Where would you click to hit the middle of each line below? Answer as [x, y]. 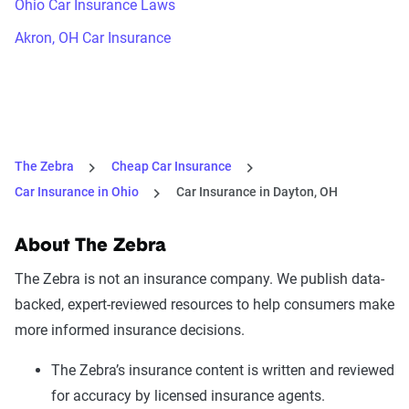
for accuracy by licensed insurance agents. [188, 396]
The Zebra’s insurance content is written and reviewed [223, 371]
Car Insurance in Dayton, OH [257, 192]
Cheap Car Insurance [172, 167]
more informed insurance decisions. [130, 330]
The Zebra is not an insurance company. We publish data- [199, 279]
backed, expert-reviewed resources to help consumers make [204, 305]
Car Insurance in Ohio [77, 192]
